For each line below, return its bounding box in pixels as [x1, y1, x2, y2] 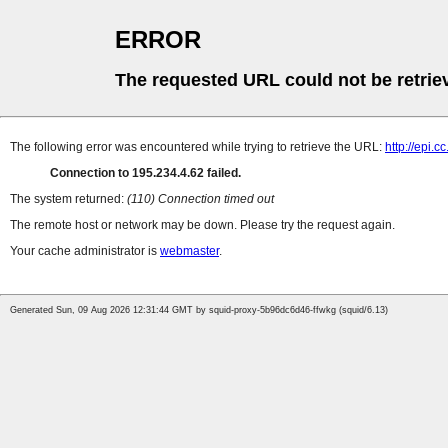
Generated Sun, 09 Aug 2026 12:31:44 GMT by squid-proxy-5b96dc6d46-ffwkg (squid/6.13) [10, 305, 388, 316]
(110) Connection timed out [127, 192, 274, 207]
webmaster [160, 244, 219, 259]
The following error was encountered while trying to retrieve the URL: [10, 140, 385, 155]
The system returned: [10, 192, 127, 207]
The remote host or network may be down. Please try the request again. [10, 218, 395, 233]
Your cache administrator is [10, 244, 160, 259]
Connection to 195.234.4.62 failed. [50, 166, 241, 181]
